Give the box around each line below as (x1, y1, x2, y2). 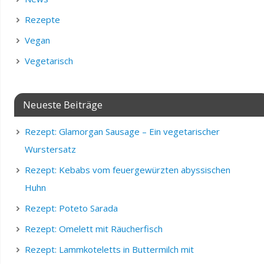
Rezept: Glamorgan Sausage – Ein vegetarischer (24, 125, 220, 137)
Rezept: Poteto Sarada (24, 202, 118, 214)
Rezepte (24, 13, 60, 25)
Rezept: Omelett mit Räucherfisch (24, 222, 163, 235)
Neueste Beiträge (22, 97, 103, 111)
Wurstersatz (24, 143, 76, 155)
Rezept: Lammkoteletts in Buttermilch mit (24, 243, 194, 255)
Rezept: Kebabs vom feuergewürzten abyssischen (24, 163, 230, 176)
